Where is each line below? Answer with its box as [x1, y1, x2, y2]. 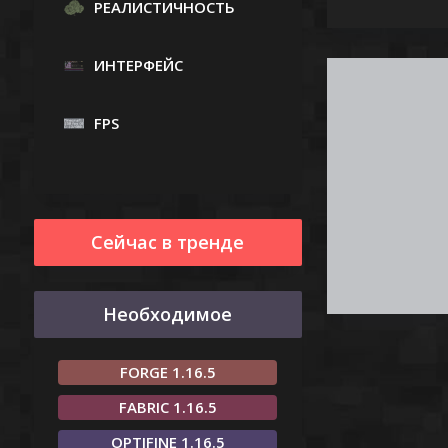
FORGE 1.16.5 [119, 362, 216, 383]
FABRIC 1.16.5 [118, 397, 217, 418]
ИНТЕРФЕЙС [93, 55, 183, 76]
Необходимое [103, 302, 233, 327]
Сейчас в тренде [91, 230, 245, 255]
